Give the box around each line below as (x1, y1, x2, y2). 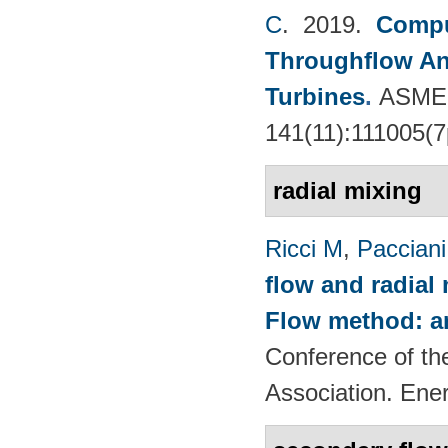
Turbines (265, 82, 365, 110)
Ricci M (265, 234, 343, 262)
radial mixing (273, 176, 422, 204)
